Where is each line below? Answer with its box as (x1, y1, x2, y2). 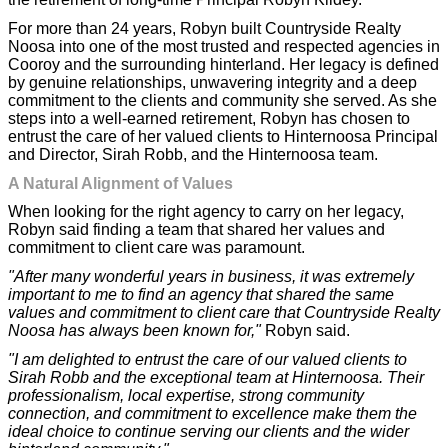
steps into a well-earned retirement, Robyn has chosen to (8, 110, 410, 128)
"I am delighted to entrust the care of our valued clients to (8, 350, 407, 368)
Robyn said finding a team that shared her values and (8, 221, 385, 239)
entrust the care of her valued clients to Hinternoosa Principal (8, 128, 438, 146)
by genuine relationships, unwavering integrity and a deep (8, 74, 417, 92)
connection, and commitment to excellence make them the (8, 404, 417, 422)
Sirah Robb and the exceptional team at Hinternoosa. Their (8, 368, 424, 386)
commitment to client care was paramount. (8, 239, 305, 257)
